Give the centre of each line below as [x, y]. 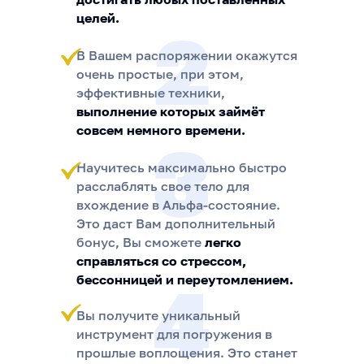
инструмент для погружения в [174, 334]
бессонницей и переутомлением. [185, 279]
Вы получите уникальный [158, 315]
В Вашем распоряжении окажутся [187, 55]
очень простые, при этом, [160, 74]
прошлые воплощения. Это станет [187, 353]
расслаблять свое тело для [163, 186]
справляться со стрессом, [161, 261]
